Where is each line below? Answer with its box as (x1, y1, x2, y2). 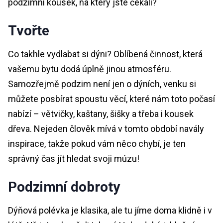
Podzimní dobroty (8, 178, 120, 195)
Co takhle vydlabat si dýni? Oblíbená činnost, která (8, 48, 203, 59)
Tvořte (8, 22, 49, 39)
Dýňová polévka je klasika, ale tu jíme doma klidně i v (8, 205, 212, 216)
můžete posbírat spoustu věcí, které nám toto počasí (8, 93, 215, 104)
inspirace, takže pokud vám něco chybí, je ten (8, 138, 186, 149)
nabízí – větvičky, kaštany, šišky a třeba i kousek (8, 108, 194, 119)
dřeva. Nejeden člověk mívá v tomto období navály (8, 123, 204, 134)
